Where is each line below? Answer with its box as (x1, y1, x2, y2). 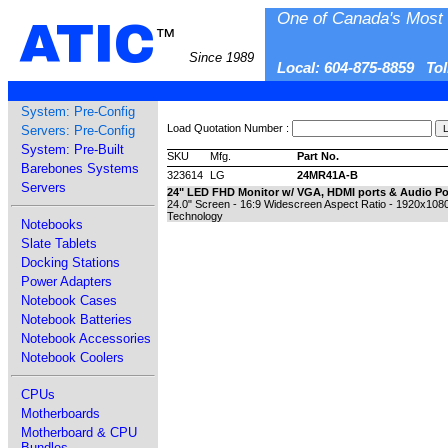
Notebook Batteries (21, 312, 132, 327)
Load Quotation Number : (167, 122, 289, 134)
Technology (167, 210, 223, 223)
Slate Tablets (21, 236, 97, 251)
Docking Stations (21, 255, 120, 270)
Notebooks (21, 217, 83, 232)
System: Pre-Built (21, 142, 124, 157)
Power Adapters (21, 274, 112, 289)
